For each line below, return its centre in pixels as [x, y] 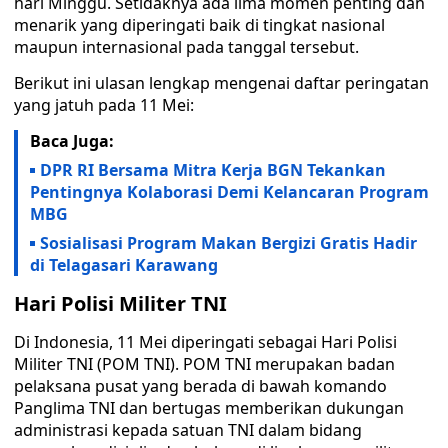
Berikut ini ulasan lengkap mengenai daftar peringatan [221, 83]
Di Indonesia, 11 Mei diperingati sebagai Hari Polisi [205, 342]
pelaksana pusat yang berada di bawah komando [200, 386]
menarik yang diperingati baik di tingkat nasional [199, 25]
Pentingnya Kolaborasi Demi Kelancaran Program [229, 192]
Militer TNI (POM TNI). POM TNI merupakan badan [204, 364]
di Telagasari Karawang [124, 265]
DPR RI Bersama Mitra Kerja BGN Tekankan [213, 170]
